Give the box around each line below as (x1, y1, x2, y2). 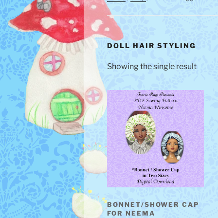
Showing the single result (107, 62, 197, 72)
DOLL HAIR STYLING (107, 41, 197, 50)
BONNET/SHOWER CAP (107, 200, 200, 209)
